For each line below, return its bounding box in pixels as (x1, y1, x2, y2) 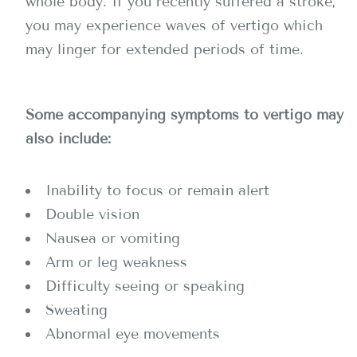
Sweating (45, 301, 108, 319)
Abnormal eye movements (45, 325, 220, 343)
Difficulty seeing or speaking (45, 277, 245, 295)
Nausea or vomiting (45, 229, 180, 247)
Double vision (45, 206, 139, 223)
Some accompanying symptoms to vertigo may (25, 106, 343, 124)
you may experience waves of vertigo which (25, 17, 323, 34)
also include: (25, 130, 111, 147)
